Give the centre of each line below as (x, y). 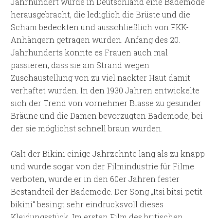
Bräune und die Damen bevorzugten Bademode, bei (107, 116)
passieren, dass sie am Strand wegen (80, 65)
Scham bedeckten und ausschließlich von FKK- (100, 27)
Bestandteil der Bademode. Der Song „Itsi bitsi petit (107, 191)
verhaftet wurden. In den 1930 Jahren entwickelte (105, 90)
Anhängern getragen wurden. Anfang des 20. (96, 40)
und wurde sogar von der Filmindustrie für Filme (103, 166)
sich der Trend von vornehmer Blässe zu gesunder (106, 103)
